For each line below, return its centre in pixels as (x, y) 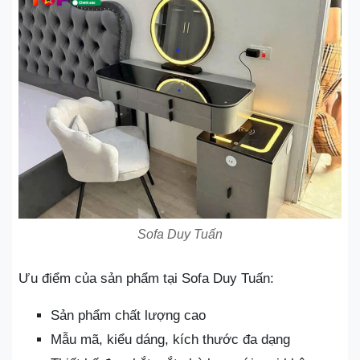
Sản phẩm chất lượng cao (128, 315)
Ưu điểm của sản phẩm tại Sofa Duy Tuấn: (146, 278)
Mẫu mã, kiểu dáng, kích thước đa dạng (170, 339)
